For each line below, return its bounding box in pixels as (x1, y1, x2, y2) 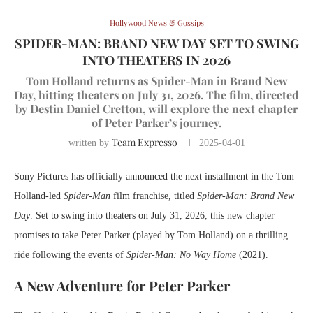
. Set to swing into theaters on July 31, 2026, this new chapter (30, 210, 275, 221)
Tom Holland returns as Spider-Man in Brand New (25, 73, 288, 89)
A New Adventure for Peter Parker (14, 276, 230, 296)
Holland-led (14, 191, 64, 202)
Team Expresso (111, 136, 177, 150)
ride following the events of (14, 249, 126, 261)
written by (68, 138, 112, 149)
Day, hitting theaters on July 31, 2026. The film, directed (14, 87, 299, 103)
